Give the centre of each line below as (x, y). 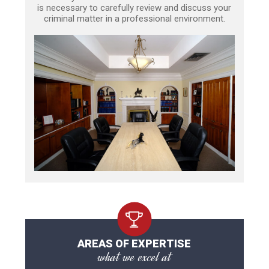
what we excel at (134, 257)
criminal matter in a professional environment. (134, 19)
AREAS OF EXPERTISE (134, 243)
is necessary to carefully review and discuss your (134, 8)
